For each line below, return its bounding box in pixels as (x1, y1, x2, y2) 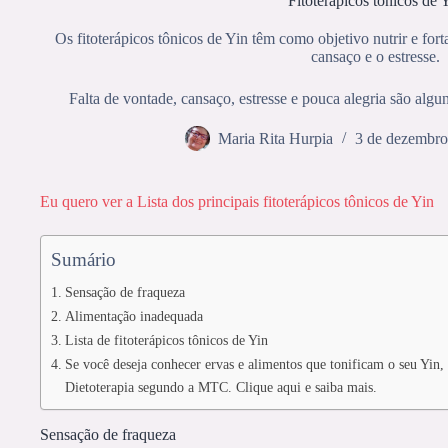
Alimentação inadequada (64, 308, 203, 324)
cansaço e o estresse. (310, 48, 440, 65)
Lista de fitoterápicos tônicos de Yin (64, 332, 268, 348)
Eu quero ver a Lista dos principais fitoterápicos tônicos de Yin (40, 193, 434, 210)
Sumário (51, 249, 116, 270)
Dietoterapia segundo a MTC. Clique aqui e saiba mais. (64, 379, 377, 395)
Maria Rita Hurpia (217, 130, 333, 148)
